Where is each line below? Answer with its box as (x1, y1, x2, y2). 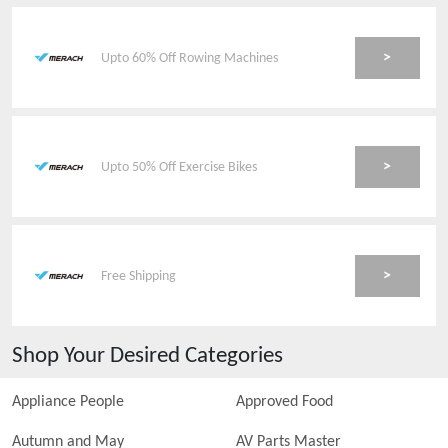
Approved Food (236, 394, 333, 410)
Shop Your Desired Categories (12, 344, 283, 368)
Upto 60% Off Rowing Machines (101, 50, 279, 66)
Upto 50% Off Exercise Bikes (101, 159, 258, 175)
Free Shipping (101, 268, 177, 284)
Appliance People (12, 394, 124, 410)
